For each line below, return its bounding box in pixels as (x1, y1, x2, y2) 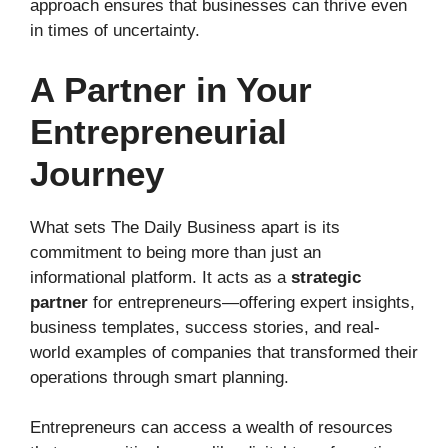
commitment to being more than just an (30, 242, 321, 262)
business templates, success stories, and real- (30, 317, 380, 337)
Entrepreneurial (30, 111, 287, 151)
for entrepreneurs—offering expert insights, (88, 292, 415, 312)
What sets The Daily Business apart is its (30, 217, 340, 237)
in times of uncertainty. (30, 21, 200, 40)
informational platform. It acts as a (30, 267, 291, 287)
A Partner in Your (30, 69, 312, 109)
